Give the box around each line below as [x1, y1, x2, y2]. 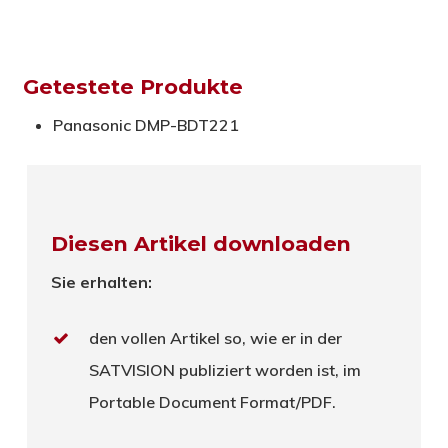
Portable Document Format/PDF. [89, 391, 337, 412]
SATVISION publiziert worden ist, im [89, 359, 362, 380]
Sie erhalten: [51, 271, 153, 292]
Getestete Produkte [22, 73, 243, 99]
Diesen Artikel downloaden [51, 230, 352, 256]
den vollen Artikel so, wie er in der [89, 327, 343, 348]
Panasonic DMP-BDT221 [52, 114, 239, 135]
